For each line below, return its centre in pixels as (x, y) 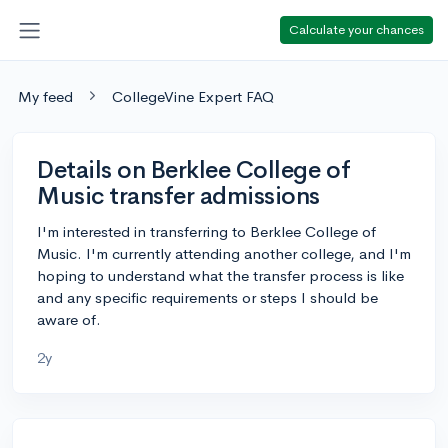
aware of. (69, 319)
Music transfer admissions (179, 195)
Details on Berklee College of (194, 169)
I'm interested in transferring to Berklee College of (206, 231)
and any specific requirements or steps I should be (207, 297)
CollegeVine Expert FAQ (193, 96)
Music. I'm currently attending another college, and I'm (224, 253)
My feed (45, 96)
